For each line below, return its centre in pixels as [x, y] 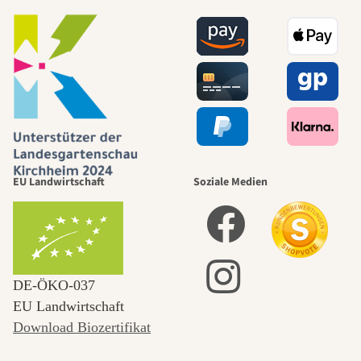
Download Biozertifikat [82, 327]
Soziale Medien [230, 182]
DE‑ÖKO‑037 [54, 285]
